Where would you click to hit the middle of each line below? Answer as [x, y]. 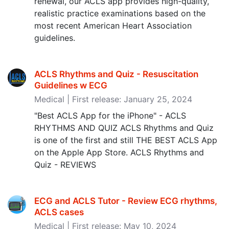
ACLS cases [59, 212]
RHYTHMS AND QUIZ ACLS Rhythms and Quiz [124, 128]
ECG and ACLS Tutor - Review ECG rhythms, [126, 201]
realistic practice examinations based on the [120, 13]
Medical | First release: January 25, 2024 [113, 99]
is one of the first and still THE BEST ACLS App [126, 140]
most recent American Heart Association [113, 26]
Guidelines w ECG [71, 85]
